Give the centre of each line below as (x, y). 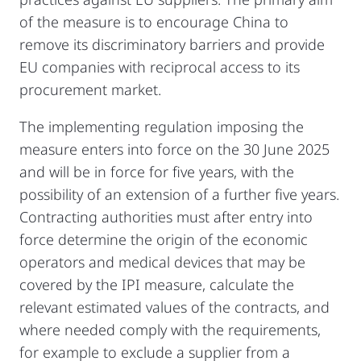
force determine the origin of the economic (164, 239)
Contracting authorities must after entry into (166, 216)
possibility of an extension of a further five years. (179, 194)
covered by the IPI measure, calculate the (157, 284)
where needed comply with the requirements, (170, 329)
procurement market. (90, 89)
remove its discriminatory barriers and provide (172, 44)
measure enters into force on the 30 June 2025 (174, 149)
